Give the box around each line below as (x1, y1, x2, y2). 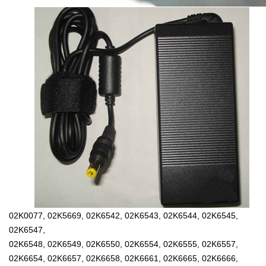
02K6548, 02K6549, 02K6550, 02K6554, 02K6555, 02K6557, (9, 239, 238, 249)
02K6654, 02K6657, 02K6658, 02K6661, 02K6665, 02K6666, (9, 254, 238, 264)
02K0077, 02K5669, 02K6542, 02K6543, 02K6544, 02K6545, (9, 211, 238, 221)
